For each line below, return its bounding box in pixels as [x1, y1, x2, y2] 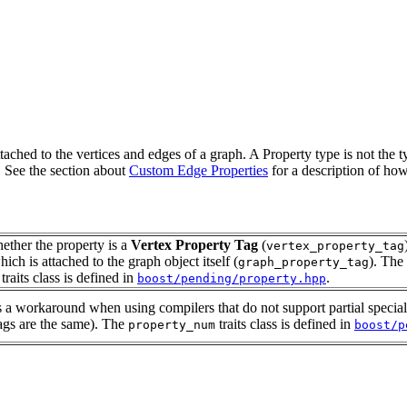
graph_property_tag [238, 255, 369, 270]
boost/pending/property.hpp [137, 272, 326, 286]
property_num [128, 318, 215, 333]
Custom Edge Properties [129, 162, 268, 178]
